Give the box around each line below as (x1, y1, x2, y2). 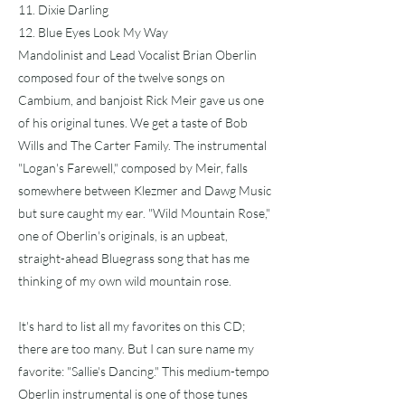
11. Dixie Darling (18, 2, 108, 17)
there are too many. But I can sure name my (18, 341, 254, 356)
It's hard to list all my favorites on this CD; (18, 318, 245, 334)
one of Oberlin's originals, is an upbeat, (18, 228, 228, 243)
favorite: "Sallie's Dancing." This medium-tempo (18, 363, 269, 379)
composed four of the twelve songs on (18, 70, 225, 85)
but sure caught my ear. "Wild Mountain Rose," (18, 205, 270, 221)
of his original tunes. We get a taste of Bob (18, 115, 248, 130)
